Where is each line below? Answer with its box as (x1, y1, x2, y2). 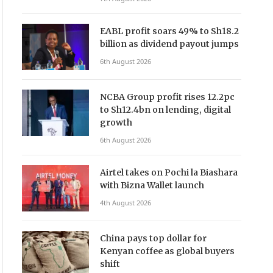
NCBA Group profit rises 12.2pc (99, 91, 235, 103)
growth (99, 117, 132, 129)
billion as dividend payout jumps (99, 38, 239, 50)
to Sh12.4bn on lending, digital (99, 104, 231, 116)
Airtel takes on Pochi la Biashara (99, 167, 238, 179)
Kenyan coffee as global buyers (99, 246, 235, 257)
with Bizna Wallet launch (99, 180, 204, 191)
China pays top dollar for (99, 233, 207, 244)
